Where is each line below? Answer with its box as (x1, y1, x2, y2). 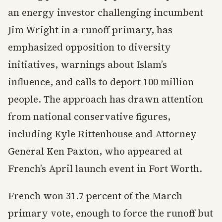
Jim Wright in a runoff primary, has (8, 23, 172, 37)
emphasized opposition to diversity (8, 41, 171, 54)
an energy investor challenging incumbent (8, 6, 203, 19)
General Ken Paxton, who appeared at (8, 145, 182, 158)
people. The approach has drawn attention (8, 93, 203, 106)
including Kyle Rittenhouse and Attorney (8, 127, 197, 141)
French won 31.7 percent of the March (8, 189, 182, 203)
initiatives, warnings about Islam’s (8, 58, 167, 71)
